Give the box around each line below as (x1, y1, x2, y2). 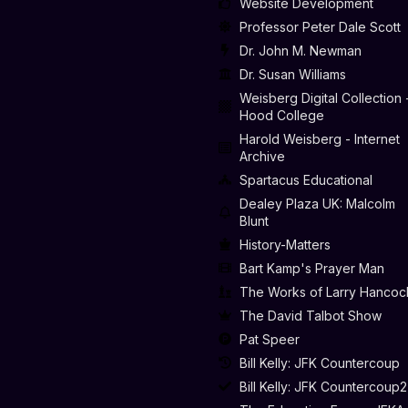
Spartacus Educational (239, 171, 372, 188)
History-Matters (239, 236, 331, 252)
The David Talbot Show (239, 307, 382, 323)
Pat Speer (239, 331, 300, 347)
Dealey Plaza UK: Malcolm (239, 195, 395, 211)
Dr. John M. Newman (239, 42, 362, 58)
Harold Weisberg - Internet (239, 130, 400, 147)
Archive (239, 148, 285, 164)
